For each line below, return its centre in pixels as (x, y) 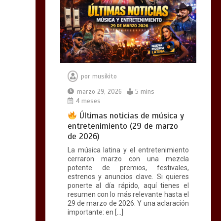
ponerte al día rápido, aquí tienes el (128, 186)
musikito (104, 77)
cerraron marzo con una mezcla (128, 159)
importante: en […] (95, 212)
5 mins (145, 92)
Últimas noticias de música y (131, 116)
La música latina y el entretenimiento (128, 150)
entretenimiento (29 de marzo (123, 126)
